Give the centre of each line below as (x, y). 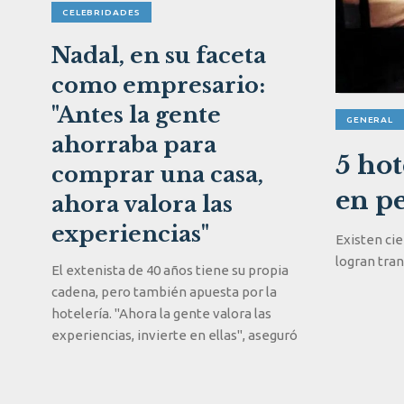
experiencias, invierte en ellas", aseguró (174, 335)
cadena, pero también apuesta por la (164, 291)
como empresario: (158, 85)
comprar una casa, (157, 174)
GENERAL (370, 119)
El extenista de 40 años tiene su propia (170, 270)
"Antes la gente (136, 115)
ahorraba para (133, 144)
